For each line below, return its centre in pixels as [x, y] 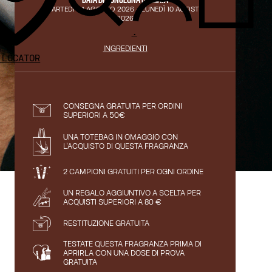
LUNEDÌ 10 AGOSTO [173, 9]
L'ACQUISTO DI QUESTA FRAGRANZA [126, 146]
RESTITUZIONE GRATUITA [106, 223]
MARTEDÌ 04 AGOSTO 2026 [90, 9]
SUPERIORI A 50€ [94, 115]
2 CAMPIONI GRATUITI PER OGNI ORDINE [133, 172]
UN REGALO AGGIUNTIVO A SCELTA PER [132, 193]
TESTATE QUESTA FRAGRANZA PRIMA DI [132, 244]
